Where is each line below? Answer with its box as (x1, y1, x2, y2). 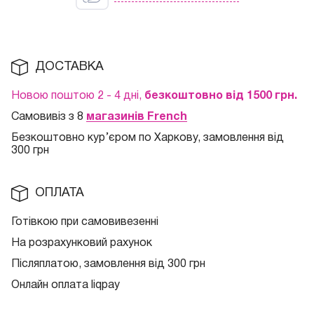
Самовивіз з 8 (11, 112, 86, 123)
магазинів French (86, 112, 187, 123)
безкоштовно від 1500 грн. (144, 91, 297, 102)
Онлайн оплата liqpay (11, 280, 120, 291)
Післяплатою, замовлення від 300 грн (11, 259, 205, 270)
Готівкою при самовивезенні (11, 217, 158, 228)
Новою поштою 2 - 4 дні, (11, 91, 144, 102)
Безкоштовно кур (11, 133, 105, 144)
